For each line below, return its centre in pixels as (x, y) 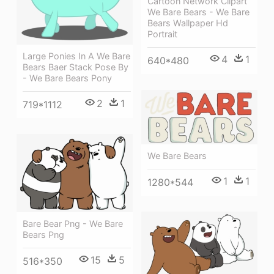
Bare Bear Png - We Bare (73, 224)
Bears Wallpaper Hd (188, 23)
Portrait (162, 34)
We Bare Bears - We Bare (198, 12)
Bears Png (43, 235)
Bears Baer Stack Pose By (76, 67)
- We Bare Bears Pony (67, 78)
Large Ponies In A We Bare (76, 56)
